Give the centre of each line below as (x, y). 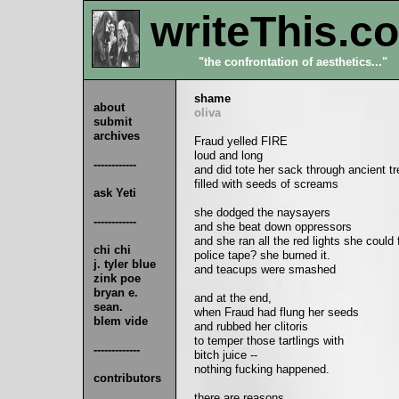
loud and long (228, 155)
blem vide (121, 321)
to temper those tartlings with (269, 341)
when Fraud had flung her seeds (277, 312)
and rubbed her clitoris (251, 326)
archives (117, 136)
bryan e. (116, 293)
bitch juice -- (226, 355)
